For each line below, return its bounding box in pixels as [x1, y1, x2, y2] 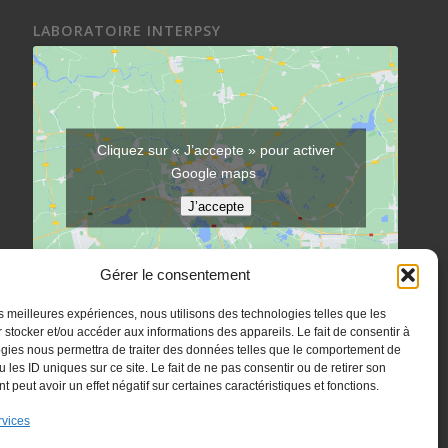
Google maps [171, 164, 261, 181]
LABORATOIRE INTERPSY [33, 21, 222, 41]
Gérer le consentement [99, 266, 250, 283]
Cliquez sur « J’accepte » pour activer [96, 141, 335, 158]
